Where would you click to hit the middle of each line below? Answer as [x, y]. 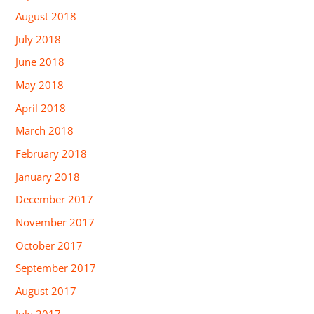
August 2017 [46, 291]
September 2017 [56, 268]
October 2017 [49, 245]
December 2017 [55, 199]
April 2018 [41, 108]
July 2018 [39, 39]
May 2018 [40, 85]
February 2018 [52, 154]
